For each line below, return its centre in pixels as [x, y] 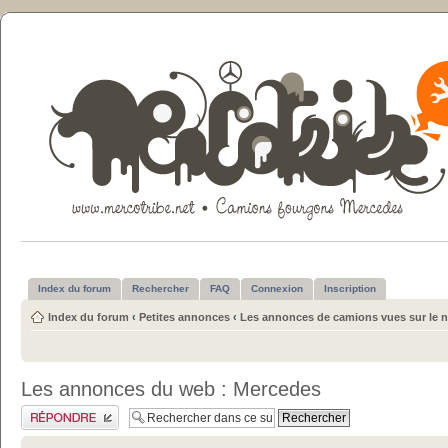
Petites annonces [184, 317]
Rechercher [160, 288]
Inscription [350, 288]
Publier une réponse [69, 411]
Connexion [277, 288]
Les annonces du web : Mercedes [171, 389]
